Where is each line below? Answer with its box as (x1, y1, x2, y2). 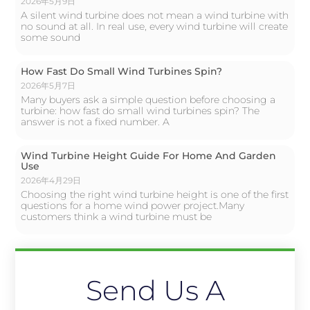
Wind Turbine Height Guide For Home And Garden (21, 149, 277, 162)
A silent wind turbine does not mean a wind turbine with (21, 8, 289, 21)
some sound (21, 30, 81, 44)
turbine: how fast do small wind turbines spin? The (21, 104, 260, 117)
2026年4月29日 (21, 174, 82, 185)
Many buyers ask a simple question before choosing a (21, 93, 276, 106)
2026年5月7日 (21, 80, 76, 91)
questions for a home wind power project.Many (21, 199, 245, 212)
